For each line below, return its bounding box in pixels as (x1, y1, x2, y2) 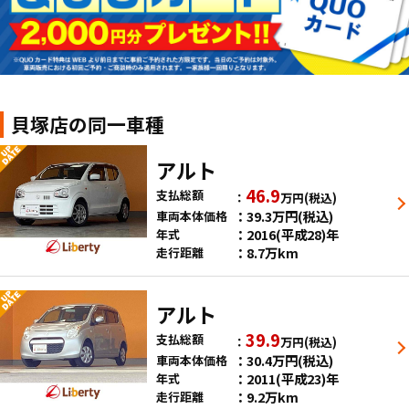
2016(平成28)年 (246, 224, 339, 244)
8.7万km (246, 242, 299, 262)
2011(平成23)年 (246, 368, 339, 388)
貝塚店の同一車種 (11, 110, 165, 139)
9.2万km (246, 386, 299, 406)
